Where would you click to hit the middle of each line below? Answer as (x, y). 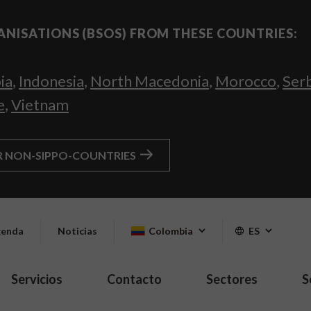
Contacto (134, 279)
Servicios (37, 279)
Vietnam (40, 104)
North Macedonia (150, 81)
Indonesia (51, 81)
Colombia (171, 231)
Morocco (246, 81)
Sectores (232, 279)
